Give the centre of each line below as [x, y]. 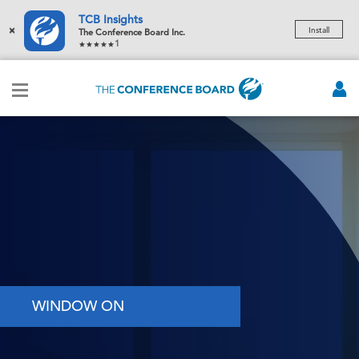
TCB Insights [111, 19]
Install [319, 30]
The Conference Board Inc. [132, 32]
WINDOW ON [78, 306]
